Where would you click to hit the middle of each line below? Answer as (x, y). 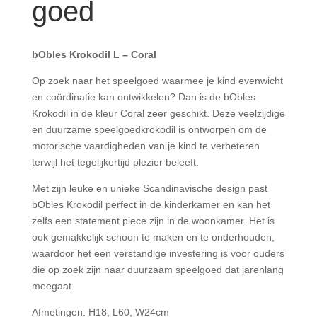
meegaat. (53, 286)
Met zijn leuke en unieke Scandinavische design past (149, 188)
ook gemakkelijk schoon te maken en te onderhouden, (153, 237)
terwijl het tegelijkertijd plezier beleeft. (115, 162)
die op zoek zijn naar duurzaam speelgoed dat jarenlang (157, 270)
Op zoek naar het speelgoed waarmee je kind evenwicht (157, 81)
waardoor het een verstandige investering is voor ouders (158, 253)
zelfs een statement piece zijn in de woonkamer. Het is (153, 221)
